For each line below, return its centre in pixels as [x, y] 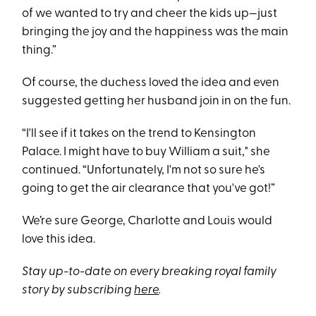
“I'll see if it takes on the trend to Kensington [139, 134]
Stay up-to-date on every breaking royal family [150, 272]
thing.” [39, 50]
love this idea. [59, 239]
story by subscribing [78, 290]
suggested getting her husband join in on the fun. [157, 101]
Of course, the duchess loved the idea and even [151, 83]
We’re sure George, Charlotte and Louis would [147, 221]
